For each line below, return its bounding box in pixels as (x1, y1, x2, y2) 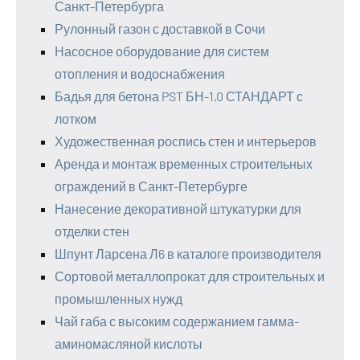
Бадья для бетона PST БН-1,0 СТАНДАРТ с (55, 88, 303, 104)
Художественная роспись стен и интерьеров (55, 133, 317, 149)
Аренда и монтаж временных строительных (55, 156, 313, 172)
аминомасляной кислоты (55, 336, 202, 352)
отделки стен (55, 223, 129, 239)
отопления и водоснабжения (55, 66, 225, 82)
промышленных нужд (55, 291, 182, 307)
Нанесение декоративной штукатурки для (55, 201, 301, 217)
